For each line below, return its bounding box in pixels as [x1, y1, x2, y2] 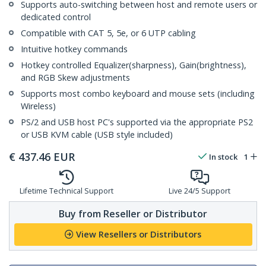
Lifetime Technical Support [20, 186, 113, 197]
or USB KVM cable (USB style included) [21, 129, 173, 141]
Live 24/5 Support [169, 186, 230, 197]
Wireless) [21, 100, 56, 112]
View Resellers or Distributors [76, 229, 201, 240]
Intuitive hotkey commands [21, 43, 128, 55]
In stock [209, 151, 237, 163]
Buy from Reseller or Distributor [59, 207, 207, 220]
